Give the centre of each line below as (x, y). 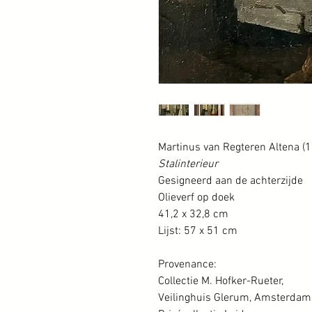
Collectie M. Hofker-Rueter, (221, 281)
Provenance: (187, 265)
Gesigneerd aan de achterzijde (231, 181)
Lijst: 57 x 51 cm (198, 231)
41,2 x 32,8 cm (193, 214)
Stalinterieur (188, 164)
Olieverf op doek (196, 198)
